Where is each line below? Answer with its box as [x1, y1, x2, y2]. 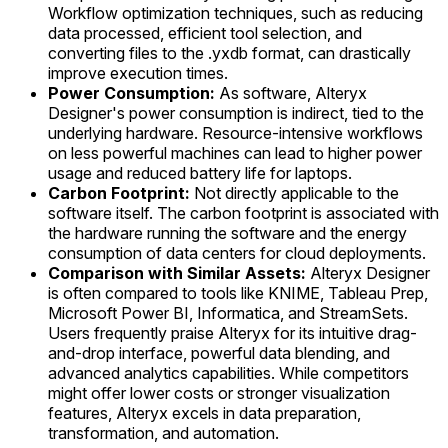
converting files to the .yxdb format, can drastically [48, 43, 411, 64]
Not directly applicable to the [190, 183, 399, 204]
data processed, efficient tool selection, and [48, 23, 362, 44]
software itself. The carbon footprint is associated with [48, 203, 439, 224]
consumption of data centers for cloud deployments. [48, 243, 426, 264]
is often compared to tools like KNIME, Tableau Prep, [48, 283, 428, 304]
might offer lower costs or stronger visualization [48, 383, 390, 404]
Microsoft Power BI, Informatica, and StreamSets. [48, 303, 408, 324]
